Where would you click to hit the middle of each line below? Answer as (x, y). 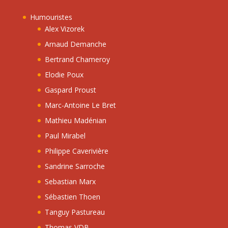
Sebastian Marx (70, 182)
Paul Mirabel (65, 136)
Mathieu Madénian (75, 121)
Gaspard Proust (70, 90)
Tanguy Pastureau (75, 212)
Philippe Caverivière (76, 151)
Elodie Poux (64, 75)
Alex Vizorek (64, 29)
